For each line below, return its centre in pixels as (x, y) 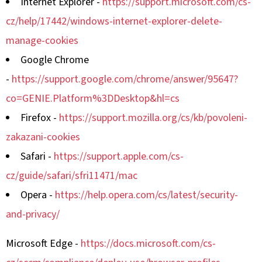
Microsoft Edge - (43, 244)
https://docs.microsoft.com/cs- (148, 244)
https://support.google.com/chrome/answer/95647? (125, 79)
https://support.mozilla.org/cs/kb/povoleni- (153, 118)
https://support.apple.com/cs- (119, 156)
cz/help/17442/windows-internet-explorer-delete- (114, 21)
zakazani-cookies (43, 137)
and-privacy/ (33, 214)
